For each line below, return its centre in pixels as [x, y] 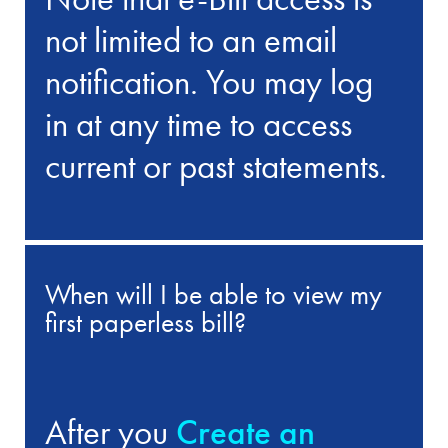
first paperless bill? [146, 323]
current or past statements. [216, 166]
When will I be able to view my [214, 295]
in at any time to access [199, 124]
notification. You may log [209, 82]
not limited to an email [191, 40]
